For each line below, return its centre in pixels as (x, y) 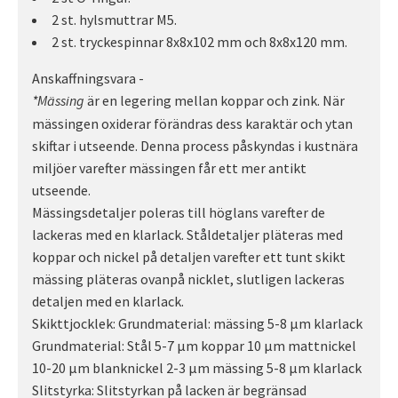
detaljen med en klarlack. (108, 301)
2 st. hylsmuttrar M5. (114, 19)
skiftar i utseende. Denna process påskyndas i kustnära (195, 145)
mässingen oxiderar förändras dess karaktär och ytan (192, 123)
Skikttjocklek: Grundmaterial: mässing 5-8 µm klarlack (197, 323)
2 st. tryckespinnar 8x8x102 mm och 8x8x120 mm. (199, 41)
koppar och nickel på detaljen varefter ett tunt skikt (189, 256)
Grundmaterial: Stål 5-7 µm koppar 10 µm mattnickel (194, 345)
